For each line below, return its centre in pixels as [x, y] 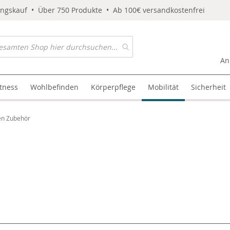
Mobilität [164, 87]
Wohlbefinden [55, 87]
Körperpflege [113, 87]
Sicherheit [209, 87]
